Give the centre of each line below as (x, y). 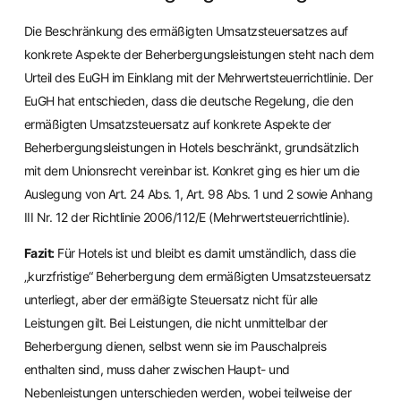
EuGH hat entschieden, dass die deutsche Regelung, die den (188, 100)
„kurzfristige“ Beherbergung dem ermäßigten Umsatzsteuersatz (197, 277)
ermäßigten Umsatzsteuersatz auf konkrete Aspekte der (177, 124)
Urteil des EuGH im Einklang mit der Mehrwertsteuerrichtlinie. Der (198, 77)
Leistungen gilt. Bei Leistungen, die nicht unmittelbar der (175, 323)
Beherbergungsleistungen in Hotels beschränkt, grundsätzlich (191, 147)
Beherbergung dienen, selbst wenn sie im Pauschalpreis (175, 346)
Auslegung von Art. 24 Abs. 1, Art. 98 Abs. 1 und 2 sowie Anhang (198, 193)
